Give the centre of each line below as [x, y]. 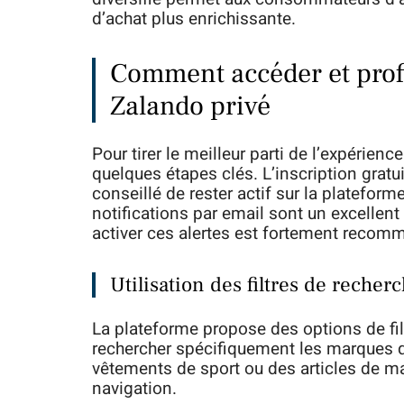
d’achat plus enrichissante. [194, 19]
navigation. [134, 389]
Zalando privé [190, 106]
